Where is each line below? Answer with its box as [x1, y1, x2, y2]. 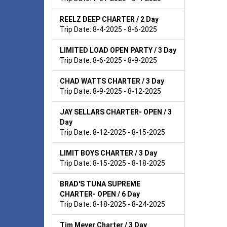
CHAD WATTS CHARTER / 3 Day [60, 77, 164, 85]
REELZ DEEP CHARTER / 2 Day [60, 15, 159, 23]
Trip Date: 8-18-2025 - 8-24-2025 [60, 200, 165, 208]
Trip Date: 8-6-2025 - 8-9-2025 [60, 56, 157, 64]
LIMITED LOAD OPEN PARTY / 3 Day [60, 46, 176, 54]
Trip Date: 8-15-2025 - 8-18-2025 [60, 159, 165, 167]
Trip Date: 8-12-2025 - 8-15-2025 [60, 128, 165, 136]
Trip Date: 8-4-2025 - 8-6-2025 [60, 25, 157, 33]
